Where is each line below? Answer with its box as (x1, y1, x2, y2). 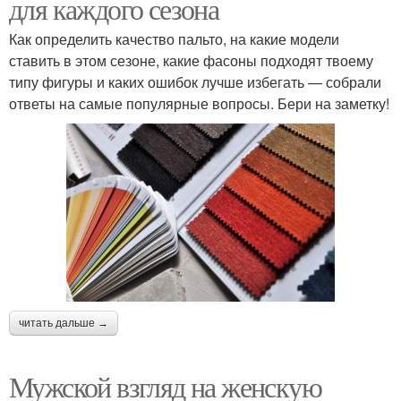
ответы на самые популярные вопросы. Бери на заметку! (9, 92, 389, 114)
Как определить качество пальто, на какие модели (9, 28, 339, 49)
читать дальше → (19, 316, 108, 329)
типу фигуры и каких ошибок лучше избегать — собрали (9, 71, 381, 92)
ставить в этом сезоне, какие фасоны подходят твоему (9, 49, 373, 71)
